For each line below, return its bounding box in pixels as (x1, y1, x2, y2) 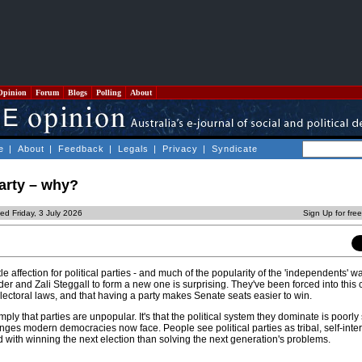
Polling (94, 88, 124, 97)
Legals (118, 144, 149, 154)
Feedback (58, 144, 104, 154)
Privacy (162, 144, 198, 154)
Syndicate (212, 144, 258, 154)
